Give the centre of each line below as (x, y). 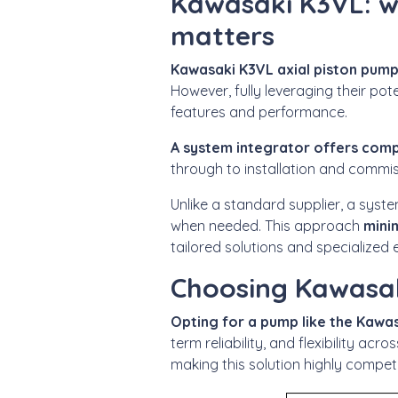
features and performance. (259, 111)
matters (223, 35)
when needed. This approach (267, 225)
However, (203, 90)
